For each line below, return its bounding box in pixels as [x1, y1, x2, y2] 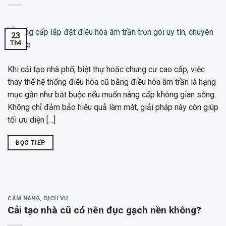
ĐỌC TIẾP [16, 139, 45, 147]
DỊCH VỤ [43, 195, 68, 202]
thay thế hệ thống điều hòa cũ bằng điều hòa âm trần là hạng [8, 77, 216, 87]
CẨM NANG [8, 195, 40, 202]
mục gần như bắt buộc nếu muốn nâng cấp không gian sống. [8, 90, 216, 100]
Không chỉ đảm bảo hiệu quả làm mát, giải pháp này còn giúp [8, 102, 218, 112]
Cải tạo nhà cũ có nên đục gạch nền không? [8, 204, 201, 216]
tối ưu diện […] [8, 115, 55, 125]
